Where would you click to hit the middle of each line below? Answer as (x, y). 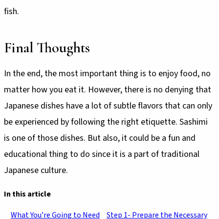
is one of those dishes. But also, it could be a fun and (100, 138)
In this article (27, 194)
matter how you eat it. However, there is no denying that (108, 89)
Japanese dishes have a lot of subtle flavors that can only (108, 106)
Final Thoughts (47, 47)
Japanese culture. (36, 170)
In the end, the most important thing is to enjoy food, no (107, 73)
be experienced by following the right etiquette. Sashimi (106, 122)
